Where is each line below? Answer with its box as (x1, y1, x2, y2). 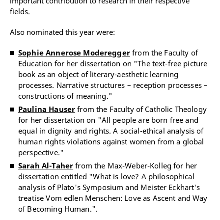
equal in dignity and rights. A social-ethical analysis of (18, 126, 204, 136)
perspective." (18, 147, 64, 158)
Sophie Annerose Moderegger (18, 48, 130, 58)
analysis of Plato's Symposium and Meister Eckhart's (18, 182, 200, 192)
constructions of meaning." (18, 91, 112, 101)
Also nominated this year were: (10, 27, 115, 37)
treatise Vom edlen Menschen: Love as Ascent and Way (18, 193, 208, 203)
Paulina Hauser (18, 104, 76, 114)
